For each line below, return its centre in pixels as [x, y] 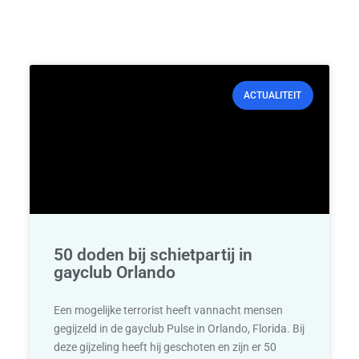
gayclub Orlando [115, 273]
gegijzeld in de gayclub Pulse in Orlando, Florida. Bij [179, 329]
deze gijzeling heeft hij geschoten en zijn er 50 [165, 347]
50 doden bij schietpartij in [153, 255]
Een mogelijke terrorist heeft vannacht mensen [169, 311]
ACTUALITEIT [273, 96]
